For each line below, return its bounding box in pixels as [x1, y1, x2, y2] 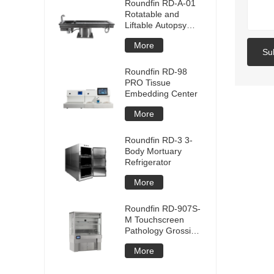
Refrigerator [125, 157, 171, 167]
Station [125, 236, 152, 246]
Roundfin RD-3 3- [125, 135, 193, 145]
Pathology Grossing [125, 225, 201, 235]
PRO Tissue [125, 77, 171, 87]
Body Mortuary [125, 146, 182, 156]
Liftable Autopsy [125, 20, 187, 30]
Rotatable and [125, 9, 179, 19]
